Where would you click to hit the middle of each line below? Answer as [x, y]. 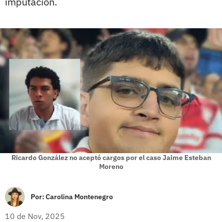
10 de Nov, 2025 [35, 216]
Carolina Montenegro [79, 196]
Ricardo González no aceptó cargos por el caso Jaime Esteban [111, 157]
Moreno [111, 166]
